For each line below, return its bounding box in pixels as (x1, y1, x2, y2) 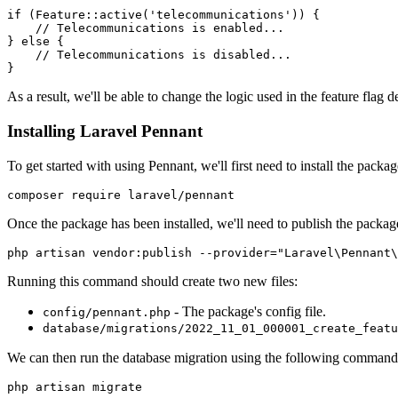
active (99, 8, 142, 22)
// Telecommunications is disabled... (7, 48, 291, 62)
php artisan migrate (7, 379, 142, 394)
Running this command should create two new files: (7, 273, 298, 289)
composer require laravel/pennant (7, 187, 235, 202)
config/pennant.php (43, 305, 171, 319)
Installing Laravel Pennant (7, 121, 203, 140)
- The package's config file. (171, 303, 326, 319)
